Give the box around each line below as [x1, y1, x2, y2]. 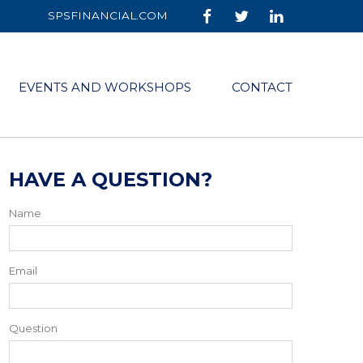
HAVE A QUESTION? [9, 168, 212, 191]
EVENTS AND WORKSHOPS [19, 79, 191, 95]
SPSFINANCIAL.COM [47, 9, 168, 22]
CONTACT [232, 79, 293, 95]
